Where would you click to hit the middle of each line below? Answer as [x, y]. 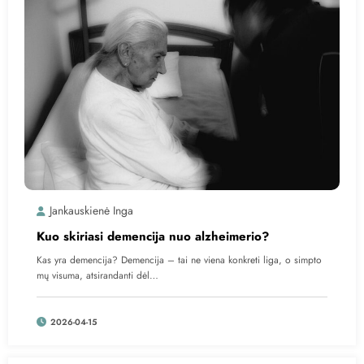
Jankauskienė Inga [91, 210]
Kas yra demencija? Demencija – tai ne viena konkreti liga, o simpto [179, 260]
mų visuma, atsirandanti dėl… [97, 275]
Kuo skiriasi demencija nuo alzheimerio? [153, 236]
